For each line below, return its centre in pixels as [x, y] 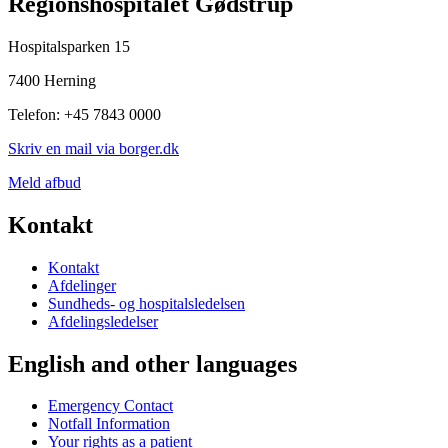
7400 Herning [52, 80]
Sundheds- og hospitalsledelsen [146, 303]
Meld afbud [44, 182]
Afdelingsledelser [103, 321]
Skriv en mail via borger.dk [93, 148]
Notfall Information [109, 424]
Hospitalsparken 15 [69, 46]
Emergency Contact [110, 406]
